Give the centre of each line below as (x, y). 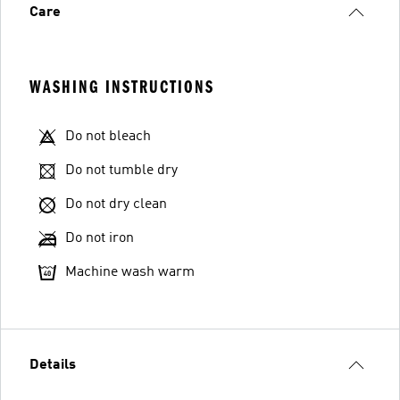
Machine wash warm (130, 272)
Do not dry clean (116, 204)
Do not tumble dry (121, 171)
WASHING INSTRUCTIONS (122, 87)
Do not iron (100, 238)
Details (53, 365)
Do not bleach (108, 137)
